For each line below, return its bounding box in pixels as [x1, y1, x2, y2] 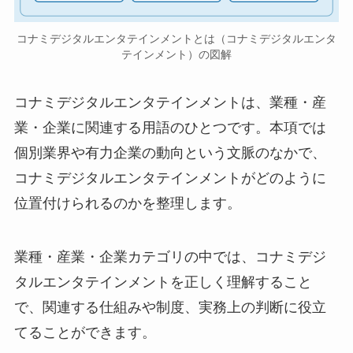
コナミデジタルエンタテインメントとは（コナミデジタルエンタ [17, 32, 336, 45]
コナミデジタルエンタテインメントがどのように [13, 170, 326, 187]
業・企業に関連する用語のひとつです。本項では [13, 120, 326, 136]
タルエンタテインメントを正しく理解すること [13, 274, 312, 291]
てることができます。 [13, 325, 156, 341]
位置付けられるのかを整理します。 [13, 195, 241, 212]
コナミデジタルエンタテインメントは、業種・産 [13, 95, 326, 111]
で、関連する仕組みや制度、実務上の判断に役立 [13, 299, 326, 316]
